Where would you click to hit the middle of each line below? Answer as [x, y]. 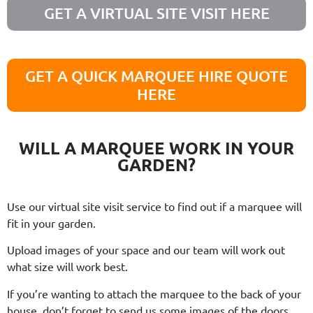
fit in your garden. [51, 223]
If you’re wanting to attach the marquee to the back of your [154, 293]
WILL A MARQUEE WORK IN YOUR [156, 147]
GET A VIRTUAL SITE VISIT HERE [156, 13]
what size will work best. [67, 267]
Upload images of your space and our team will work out [146, 250]
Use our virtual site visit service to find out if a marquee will [154, 206]
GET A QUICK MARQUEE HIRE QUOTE [156, 75]
